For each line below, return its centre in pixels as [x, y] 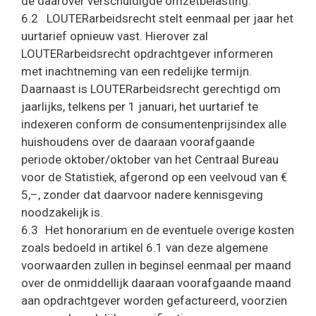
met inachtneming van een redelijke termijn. [136, 71]
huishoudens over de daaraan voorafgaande [138, 142]
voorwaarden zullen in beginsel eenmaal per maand [156, 265]
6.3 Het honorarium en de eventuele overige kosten [158, 230]
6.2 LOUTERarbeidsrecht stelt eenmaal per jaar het [157, 18]
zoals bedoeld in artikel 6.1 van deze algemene [145, 248]
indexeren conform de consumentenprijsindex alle [154, 124]
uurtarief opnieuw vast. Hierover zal [115, 36]
